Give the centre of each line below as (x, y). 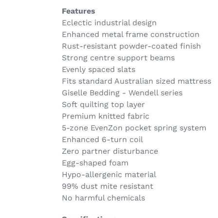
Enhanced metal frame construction (131, 35)
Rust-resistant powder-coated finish (131, 46)
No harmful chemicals (103, 198)
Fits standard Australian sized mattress (136, 81)
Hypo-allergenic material (109, 175)
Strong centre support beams (118, 58)
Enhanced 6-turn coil (102, 140)
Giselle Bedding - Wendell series (122, 93)
